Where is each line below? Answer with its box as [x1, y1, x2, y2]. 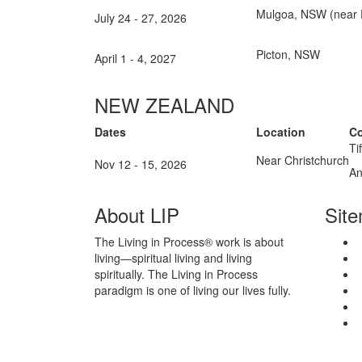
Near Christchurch [256, 152, 349, 168]
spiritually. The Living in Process [95, 266, 258, 282]
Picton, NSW [256, 46, 320, 62]
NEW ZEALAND [95, 90, 234, 119]
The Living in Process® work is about [95, 234, 284, 250]
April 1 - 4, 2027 [95, 50, 176, 66]
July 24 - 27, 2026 [95, 10, 187, 26]
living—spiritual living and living [95, 250, 252, 266]
